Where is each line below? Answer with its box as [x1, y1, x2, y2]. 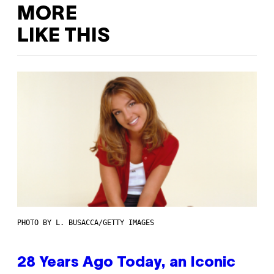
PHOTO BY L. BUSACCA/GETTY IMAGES [17, 218, 154, 228]
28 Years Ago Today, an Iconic [17, 256, 235, 270]
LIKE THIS [17, 27, 109, 45]
